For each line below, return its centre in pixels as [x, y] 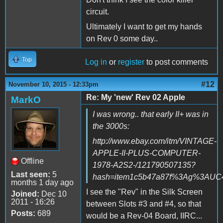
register [131, 62]
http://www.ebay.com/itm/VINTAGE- [155, 141]
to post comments [176, 62]
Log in [96, 62]
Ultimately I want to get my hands [144, 26]
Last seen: [31, 174]
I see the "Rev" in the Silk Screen [144, 192]
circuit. [98, 11]
